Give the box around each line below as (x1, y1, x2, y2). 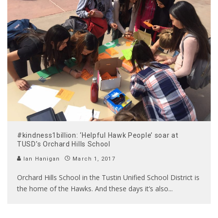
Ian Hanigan (21, 155, 60, 162)
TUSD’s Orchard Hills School (17, 140, 110, 148)
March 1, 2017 (73, 155, 115, 162)
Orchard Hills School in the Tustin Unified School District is (17, 172, 200, 182)
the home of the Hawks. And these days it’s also (17, 183, 168, 193)
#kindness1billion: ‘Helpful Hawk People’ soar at (17, 131, 179, 139)
